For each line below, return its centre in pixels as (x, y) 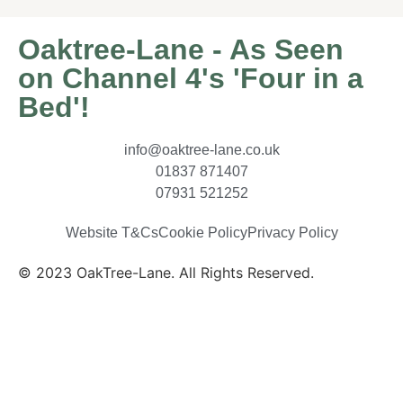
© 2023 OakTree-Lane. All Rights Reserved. (168, 273)
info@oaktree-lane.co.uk (201, 150)
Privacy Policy (292, 233)
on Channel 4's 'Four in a (191, 79)
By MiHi (44, 295)
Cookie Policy (202, 233)
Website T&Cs (112, 233)
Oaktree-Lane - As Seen (181, 50)
